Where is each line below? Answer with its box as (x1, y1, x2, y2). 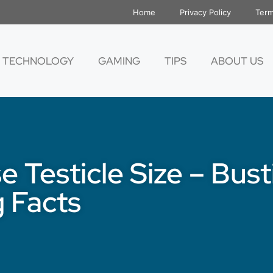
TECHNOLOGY (2, 54, 74, 68)
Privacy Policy (180, 7, 231, 17)
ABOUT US (211, 54, 263, 68)
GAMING (98, 54, 140, 68)
